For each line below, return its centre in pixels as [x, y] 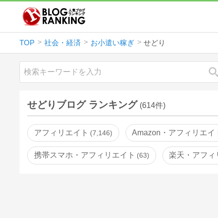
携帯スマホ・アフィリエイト [85, 155]
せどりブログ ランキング [82, 104]
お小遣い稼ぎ [112, 42]
